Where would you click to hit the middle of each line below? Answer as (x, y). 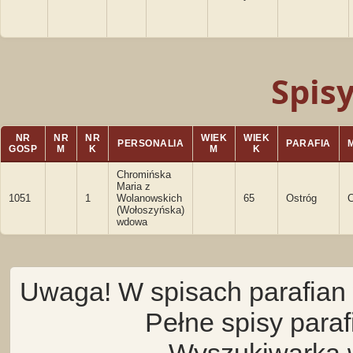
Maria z (134, 186)
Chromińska (144, 175)
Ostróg (301, 198)
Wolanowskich (149, 198)
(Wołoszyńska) (150, 210)
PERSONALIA (150, 143)
